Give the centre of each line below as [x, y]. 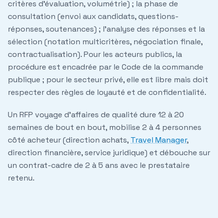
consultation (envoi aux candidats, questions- [93, 17]
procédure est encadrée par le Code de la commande [106, 67]
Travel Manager [159, 140]
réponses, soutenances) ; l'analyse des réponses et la [106, 29]
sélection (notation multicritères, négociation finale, [105, 42]
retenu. [21, 178]
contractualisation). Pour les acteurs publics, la [95, 54]
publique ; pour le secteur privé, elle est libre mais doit [108, 80]
